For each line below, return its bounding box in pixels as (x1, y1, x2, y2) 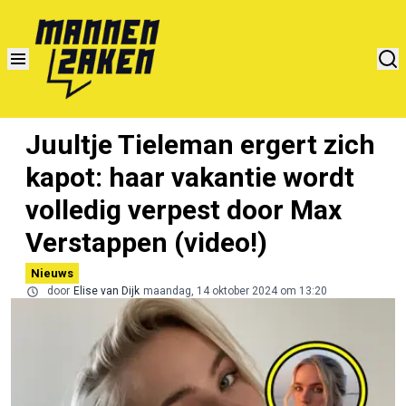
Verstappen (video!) (25, 226, 267, 258)
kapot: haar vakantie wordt (25, 160, 354, 193)
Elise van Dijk (73, 284, 140, 297)
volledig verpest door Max (25, 193, 342, 226)
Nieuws (31, 266, 73, 280)
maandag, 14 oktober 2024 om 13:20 (143, 284, 327, 297)
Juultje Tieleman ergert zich (25, 128, 375, 160)
